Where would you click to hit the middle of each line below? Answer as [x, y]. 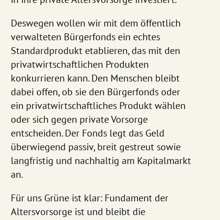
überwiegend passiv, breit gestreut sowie [96, 147]
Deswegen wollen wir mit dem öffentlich [96, 23]
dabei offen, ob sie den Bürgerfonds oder [96, 92]
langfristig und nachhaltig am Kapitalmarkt [101, 160]
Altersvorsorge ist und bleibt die [78, 211]
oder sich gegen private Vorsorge [80, 119]
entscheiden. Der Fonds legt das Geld [88, 133]
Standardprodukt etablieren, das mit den [96, 50]
